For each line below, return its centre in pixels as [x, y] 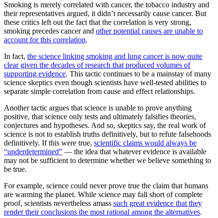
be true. [15, 169]
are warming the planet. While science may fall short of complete [103, 195]
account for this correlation [45, 40]
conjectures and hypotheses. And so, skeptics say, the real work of [105, 126]
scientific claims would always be [145, 143]
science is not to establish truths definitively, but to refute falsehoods [108, 134]
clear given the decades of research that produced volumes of [97, 65]
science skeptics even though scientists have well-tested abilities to [105, 83]
